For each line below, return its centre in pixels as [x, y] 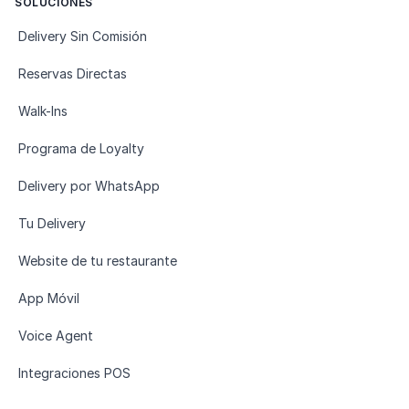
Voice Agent [56, 335]
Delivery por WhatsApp [89, 185]
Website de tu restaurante [98, 260]
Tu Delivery [52, 223]
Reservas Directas [73, 73]
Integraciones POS [74, 372]
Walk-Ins [43, 110]
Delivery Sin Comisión [83, 36]
